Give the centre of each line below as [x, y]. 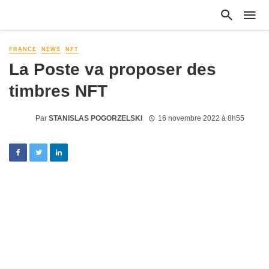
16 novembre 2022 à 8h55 [201, 118]
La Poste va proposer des [113, 69]
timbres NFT [58, 91]
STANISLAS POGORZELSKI [95, 118]
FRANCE [23, 49]
